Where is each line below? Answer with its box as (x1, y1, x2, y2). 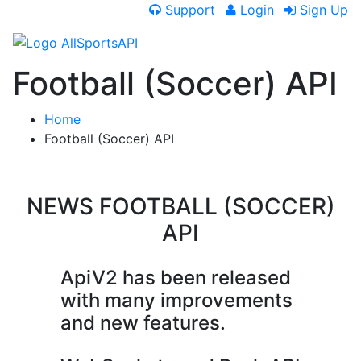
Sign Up (296, 2, 348, 18)
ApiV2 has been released (60, 266, 291, 289)
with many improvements (60, 288, 293, 312)
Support (161, 2, 215, 18)
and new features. (60, 311, 226, 334)
